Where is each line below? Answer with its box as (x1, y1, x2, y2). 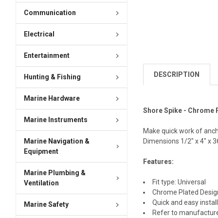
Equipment (23, 147, 58, 156)
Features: (143, 158, 174, 166)
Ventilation (23, 179, 59, 187)
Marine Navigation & (23, 137, 90, 145)
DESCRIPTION (154, 70, 200, 78)
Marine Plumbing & (23, 169, 86, 177)
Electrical (23, 30, 54, 38)
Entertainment (23, 52, 70, 60)
